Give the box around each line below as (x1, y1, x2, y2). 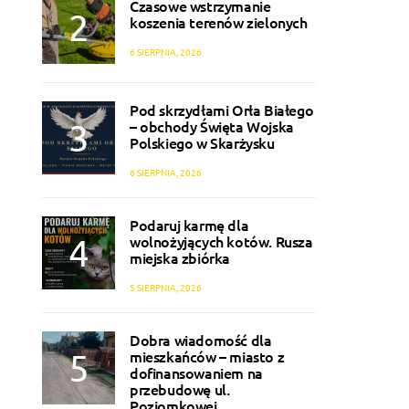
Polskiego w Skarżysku (130, 132, 275, 153)
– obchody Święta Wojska (130, 116, 294, 137)
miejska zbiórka (130, 247, 230, 268)
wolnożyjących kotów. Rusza (130, 231, 313, 252)
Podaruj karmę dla (130, 215, 249, 236)
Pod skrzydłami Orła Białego (130, 100, 314, 121)
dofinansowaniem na (130, 362, 263, 383)
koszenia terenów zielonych (130, 11, 308, 32)
